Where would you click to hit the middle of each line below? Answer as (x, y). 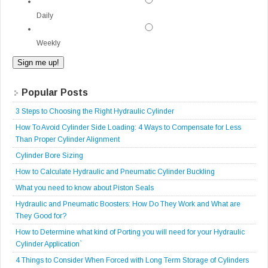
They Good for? (41, 216)
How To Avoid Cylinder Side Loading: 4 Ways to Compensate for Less (128, 128)
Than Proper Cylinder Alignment (68, 140)
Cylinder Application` (49, 244)
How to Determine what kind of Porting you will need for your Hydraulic (130, 232)
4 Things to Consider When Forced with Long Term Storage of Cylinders (132, 261)
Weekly (48, 43)
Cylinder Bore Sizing (49, 156)
